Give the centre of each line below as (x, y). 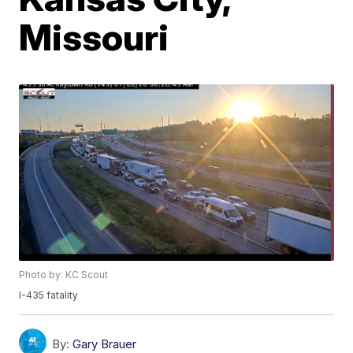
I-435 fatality (49, 295)
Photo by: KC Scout (64, 275)
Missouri (94, 37)
